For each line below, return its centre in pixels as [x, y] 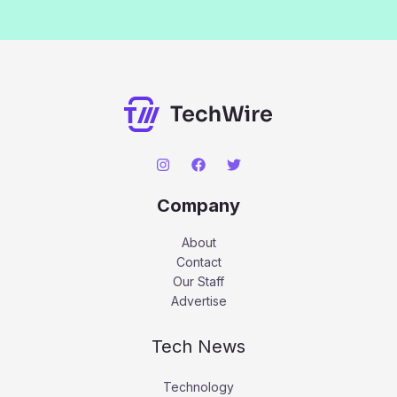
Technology [198, 387]
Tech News [198, 347]
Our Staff [198, 282]
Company [198, 206]
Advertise [198, 301]
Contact [198, 262]
